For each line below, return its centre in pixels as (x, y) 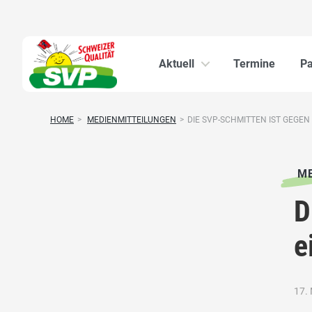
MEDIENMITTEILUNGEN (132, 119)
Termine (254, 64)
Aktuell (177, 64)
